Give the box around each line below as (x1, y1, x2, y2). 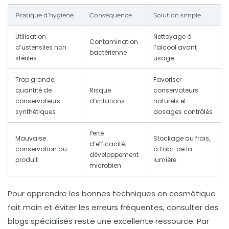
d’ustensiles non (15, 43, 66, 52)
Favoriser (153, 75, 181, 84)
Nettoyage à (153, 32, 192, 41)
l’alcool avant (153, 43, 197, 52)
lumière (153, 155, 176, 165)
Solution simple (153, 11, 201, 19)
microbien (89, 161, 121, 170)
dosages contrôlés (153, 107, 213, 117)
